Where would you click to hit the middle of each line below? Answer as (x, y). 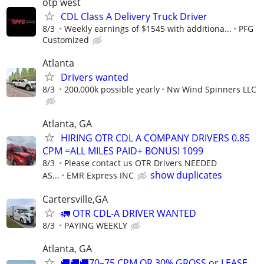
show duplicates (186, 175)
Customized (66, 39)
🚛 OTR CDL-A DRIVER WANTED (128, 214)
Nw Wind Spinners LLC (212, 89)
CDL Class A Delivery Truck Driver (134, 16)
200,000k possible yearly (112, 89)
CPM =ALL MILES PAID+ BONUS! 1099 (123, 151)
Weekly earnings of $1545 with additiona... (148, 28)
